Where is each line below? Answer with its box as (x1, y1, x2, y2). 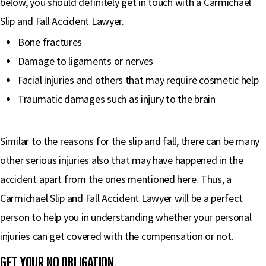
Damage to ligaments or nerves (18, 54, 154, 68)
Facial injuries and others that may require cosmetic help (18, 73, 259, 87)
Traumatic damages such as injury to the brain (18, 92, 216, 106)
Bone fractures (18, 35, 83, 49)
